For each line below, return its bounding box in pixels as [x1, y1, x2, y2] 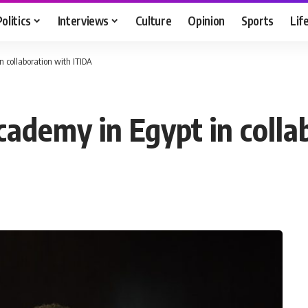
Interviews [57, 12, 109, 28]
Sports [241, 12, 274, 28]
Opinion [188, 12, 225, 28]
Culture [135, 12, 172, 28]
